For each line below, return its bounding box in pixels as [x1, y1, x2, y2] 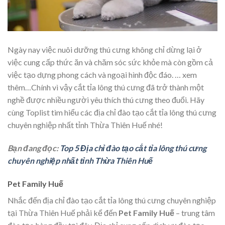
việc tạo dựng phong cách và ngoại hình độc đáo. [8, 70, 175, 80]
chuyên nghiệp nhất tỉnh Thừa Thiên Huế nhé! [8, 120, 163, 130]
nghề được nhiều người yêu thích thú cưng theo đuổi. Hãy [8, 95, 204, 105]
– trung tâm [176, 207, 215, 217]
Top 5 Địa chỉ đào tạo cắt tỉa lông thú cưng [60, 143, 206, 153]
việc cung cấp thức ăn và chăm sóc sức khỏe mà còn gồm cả [8, 57, 213, 67]
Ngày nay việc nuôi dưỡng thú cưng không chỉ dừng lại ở [8, 45, 202, 55]
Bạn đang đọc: [8, 143, 60, 153]
